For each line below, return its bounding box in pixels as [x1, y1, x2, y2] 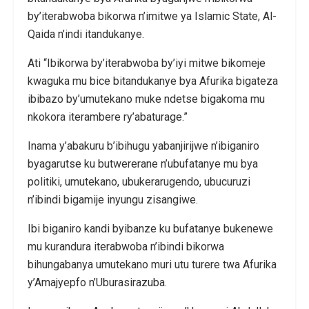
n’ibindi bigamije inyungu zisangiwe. [28, 192, 198, 206]
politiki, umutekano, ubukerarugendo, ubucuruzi [28, 175, 250, 188]
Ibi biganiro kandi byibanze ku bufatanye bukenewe [28, 221, 273, 235]
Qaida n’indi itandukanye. [28, 27, 144, 41]
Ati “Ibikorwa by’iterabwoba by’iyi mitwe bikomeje [28, 56, 266, 70]
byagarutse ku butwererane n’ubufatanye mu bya [28, 157, 258, 170]
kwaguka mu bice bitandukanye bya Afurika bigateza [28, 74, 278, 88]
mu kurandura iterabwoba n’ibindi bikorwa [28, 239, 224, 253]
